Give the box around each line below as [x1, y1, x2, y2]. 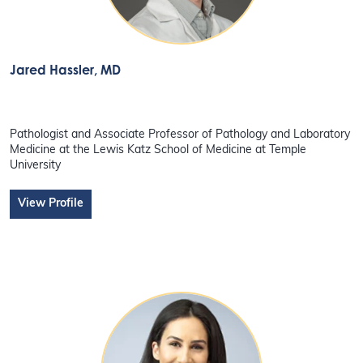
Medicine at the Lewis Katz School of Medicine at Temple [10, 143, 307, 156]
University [10, 159, 62, 172]
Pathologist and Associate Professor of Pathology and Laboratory [10, 128, 351, 141]
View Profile [18, 197, 84, 210]
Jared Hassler [10, 62, 95, 79]
